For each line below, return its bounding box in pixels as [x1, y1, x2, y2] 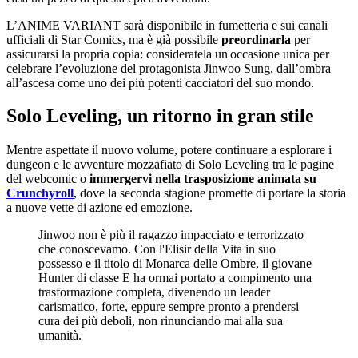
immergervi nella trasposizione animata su [86, 172, 316, 186]
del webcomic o [6, 172, 86, 186]
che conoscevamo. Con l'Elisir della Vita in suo [38, 242, 276, 257]
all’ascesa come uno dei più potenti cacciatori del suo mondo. [6, 75, 314, 89]
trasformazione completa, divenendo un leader [38, 285, 270, 300]
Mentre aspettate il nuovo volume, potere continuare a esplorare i [6, 143, 332, 157]
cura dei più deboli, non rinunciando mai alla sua [38, 314, 283, 328]
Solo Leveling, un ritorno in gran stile [6, 105, 314, 127]
